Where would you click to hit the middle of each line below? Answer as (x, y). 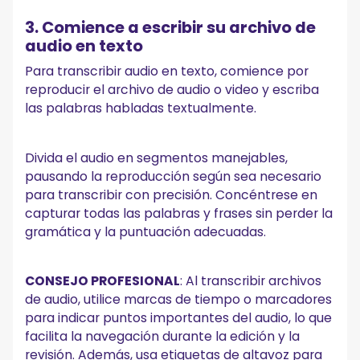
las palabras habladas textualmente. (141, 108)
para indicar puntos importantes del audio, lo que (179, 318)
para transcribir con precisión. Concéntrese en (172, 194)
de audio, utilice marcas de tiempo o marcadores (179, 300)
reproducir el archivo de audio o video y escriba (172, 89)
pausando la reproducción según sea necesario (174, 176)
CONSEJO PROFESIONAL (103, 281)
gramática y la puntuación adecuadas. (146, 231)
